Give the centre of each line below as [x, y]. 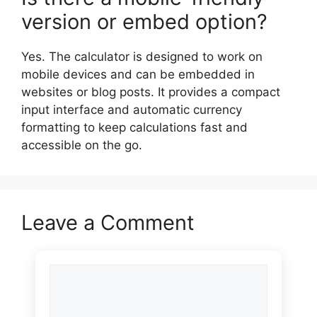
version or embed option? [144, 22]
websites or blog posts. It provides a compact [151, 92]
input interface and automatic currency [132, 110]
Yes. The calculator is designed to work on [142, 57]
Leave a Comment [108, 223]
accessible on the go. [82, 145]
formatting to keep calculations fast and [134, 127]
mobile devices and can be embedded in [138, 74]
